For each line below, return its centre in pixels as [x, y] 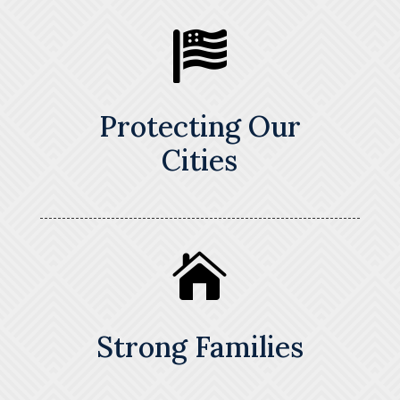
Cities [200, 161]
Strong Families [200, 347]
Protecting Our [200, 127]
